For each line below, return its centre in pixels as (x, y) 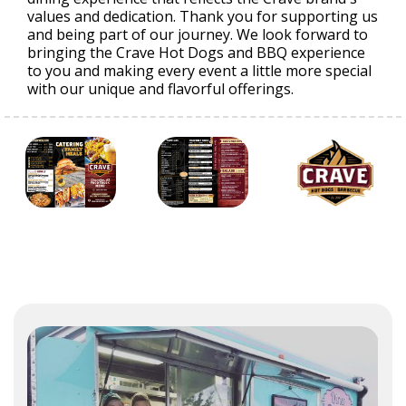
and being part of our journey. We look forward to (198, 34)
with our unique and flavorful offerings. (160, 89)
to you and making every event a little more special (199, 71)
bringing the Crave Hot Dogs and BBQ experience (196, 53)
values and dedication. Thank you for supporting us (203, 16)
